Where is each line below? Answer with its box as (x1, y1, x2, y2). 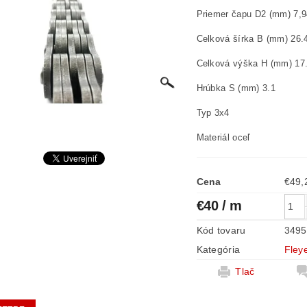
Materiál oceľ (196, 132, 251, 143)
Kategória (196, 244, 241, 255)
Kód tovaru (196, 225, 246, 236)
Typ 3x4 (196, 108, 230, 118)
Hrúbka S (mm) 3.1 (196, 83, 275, 93)
